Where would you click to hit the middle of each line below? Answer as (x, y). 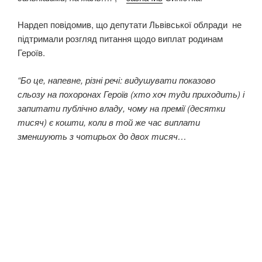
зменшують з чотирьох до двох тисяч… (102, 136)
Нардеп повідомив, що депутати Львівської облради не (130, 25)
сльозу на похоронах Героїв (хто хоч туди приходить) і (131, 94)
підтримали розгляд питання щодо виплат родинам (120, 39)
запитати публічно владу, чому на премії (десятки (121, 108)
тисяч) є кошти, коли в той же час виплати (109, 122)
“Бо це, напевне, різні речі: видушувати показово (116, 80)
